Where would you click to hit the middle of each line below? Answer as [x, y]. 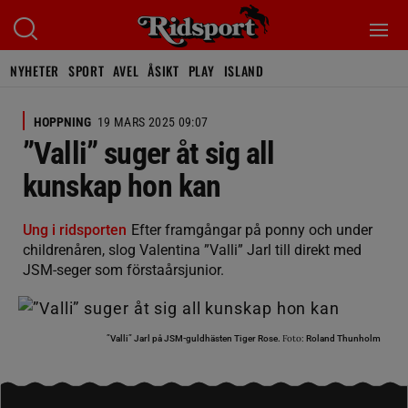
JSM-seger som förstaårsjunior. [123, 270]
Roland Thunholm [342, 338]
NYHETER [35, 71]
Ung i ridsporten [75, 230]
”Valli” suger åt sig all [149, 153]
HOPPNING [62, 122]
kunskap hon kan [122, 186]
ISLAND [244, 71]
